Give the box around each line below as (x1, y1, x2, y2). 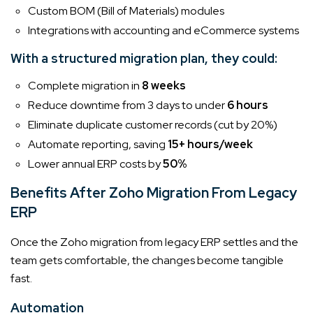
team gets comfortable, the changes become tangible (10, 252, 284, 268)
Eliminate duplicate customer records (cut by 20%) (28, 117, 277, 132)
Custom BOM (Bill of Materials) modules (28, 3, 224, 18)
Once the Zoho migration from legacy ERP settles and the (10, 234, 298, 249)
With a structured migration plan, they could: (10, 50, 277, 66)
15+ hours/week (168, 136, 253, 152)
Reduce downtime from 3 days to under (28, 97, 227, 112)
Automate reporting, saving (28, 136, 168, 152)
